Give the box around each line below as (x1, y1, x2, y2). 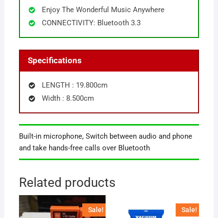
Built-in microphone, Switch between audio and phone (18, 132, 192, 141)
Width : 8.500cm (41, 93, 94, 103)
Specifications (28, 56, 82, 66)
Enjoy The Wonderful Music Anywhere (41, 5, 164, 15)
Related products (18, 175, 115, 190)
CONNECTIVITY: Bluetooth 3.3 (41, 18, 141, 28)
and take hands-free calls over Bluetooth (18, 144, 150, 153)
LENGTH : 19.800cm (41, 80, 108, 90)
